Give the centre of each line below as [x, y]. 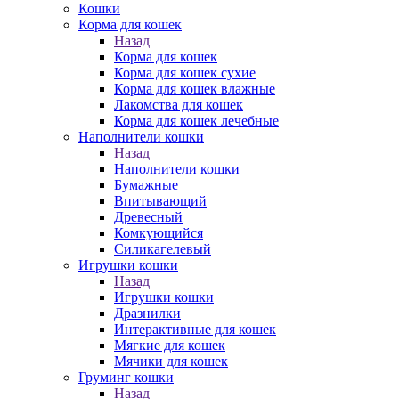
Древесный [148, 217]
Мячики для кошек [171, 361]
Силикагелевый [163, 249]
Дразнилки [147, 313]
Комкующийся [159, 233]
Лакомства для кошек [179, 105]
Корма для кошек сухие [185, 73]
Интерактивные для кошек [195, 329]
